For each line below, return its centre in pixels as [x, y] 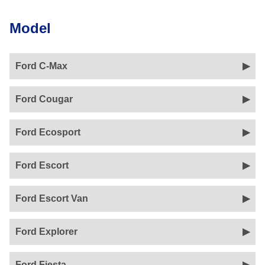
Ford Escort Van [52, 198]
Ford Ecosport [48, 132]
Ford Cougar [44, 99]
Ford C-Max [41, 66]
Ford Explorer [46, 232]
